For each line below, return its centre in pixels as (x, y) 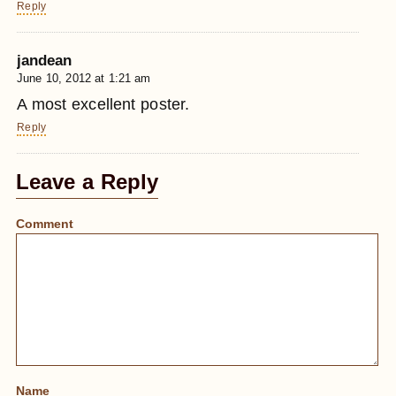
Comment (45, 224)
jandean (45, 60)
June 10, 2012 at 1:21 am (84, 79)
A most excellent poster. (103, 105)
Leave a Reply (88, 182)
